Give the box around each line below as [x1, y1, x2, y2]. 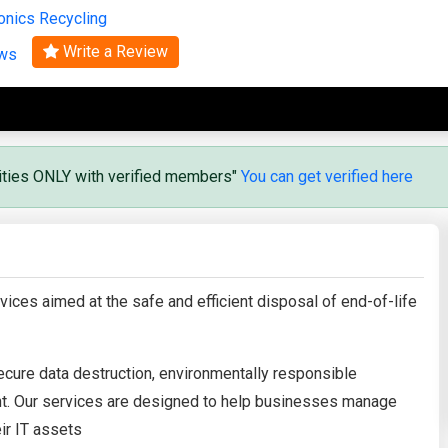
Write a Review [59, 41, 168, 61]
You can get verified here [241, 166, 413, 186]
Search [200, 13, 248, 32]
